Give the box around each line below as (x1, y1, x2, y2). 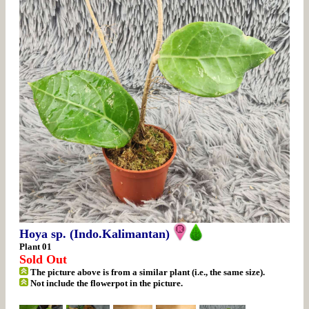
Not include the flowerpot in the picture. (28, 277, 183, 288)
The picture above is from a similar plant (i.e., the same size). (28, 266, 266, 277)
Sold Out (19, 252, 67, 266)
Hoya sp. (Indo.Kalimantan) (19, 226, 170, 241)
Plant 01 (19, 241, 52, 252)
